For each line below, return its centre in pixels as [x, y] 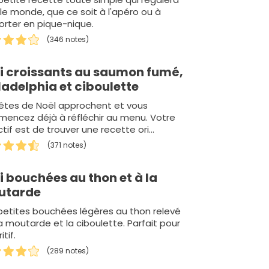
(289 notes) [68, 251]
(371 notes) [67, 145]
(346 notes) [68, 40]
